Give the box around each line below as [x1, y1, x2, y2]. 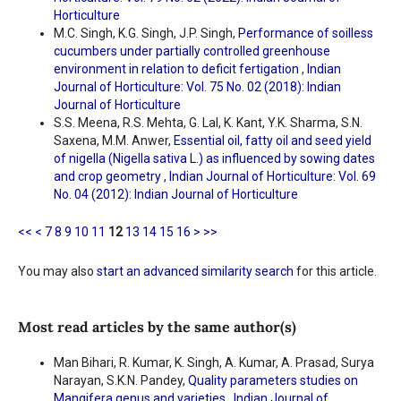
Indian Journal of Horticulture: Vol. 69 [168, 169, 376, 184]
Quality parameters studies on [187, 373, 358, 388]
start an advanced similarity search [96, 264, 294, 279]
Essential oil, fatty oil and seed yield [173, 133, 371, 149]
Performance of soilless [237, 26, 373, 41]
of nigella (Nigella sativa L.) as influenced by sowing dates [53, 151, 375, 166]
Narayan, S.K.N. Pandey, [53, 373, 188, 388]
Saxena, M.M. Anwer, [53, 133, 174, 149]
